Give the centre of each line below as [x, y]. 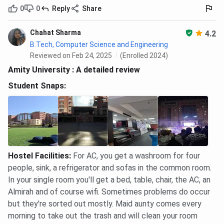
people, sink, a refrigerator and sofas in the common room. [110, 168]
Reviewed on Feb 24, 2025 [71, 56]
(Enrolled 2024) [144, 56]
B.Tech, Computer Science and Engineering [99, 45]
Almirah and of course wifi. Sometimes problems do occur [109, 192]
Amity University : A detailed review [74, 70]
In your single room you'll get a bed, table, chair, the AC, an [109, 180]
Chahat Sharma [55, 33]
